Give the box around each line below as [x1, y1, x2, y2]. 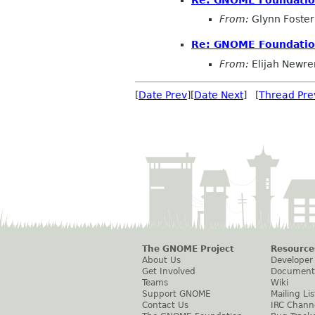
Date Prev [139, 89, 187, 101]
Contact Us [142, 300, 188, 310]
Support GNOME [142, 288, 211, 299]
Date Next [194, 89, 243, 101]
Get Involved [142, 266, 195, 276]
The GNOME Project [142, 243, 234, 254]
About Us [142, 255, 181, 265]
